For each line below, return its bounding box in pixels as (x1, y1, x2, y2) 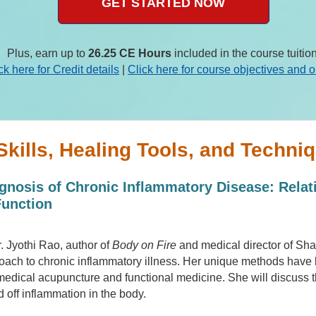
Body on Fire (112, 238, 177, 251)
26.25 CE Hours (87, 47, 171, 59)
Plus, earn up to (6, 47, 88, 59)
